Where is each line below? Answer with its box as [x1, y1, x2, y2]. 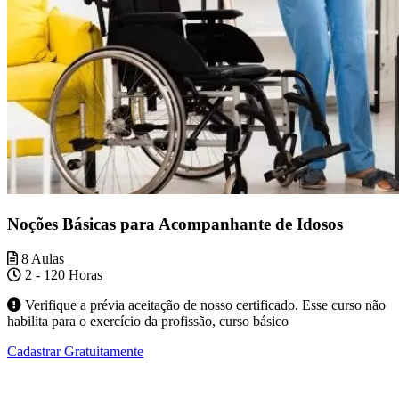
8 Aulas [18, 250, 64, 266]
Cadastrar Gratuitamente [7, 343, 143, 359]
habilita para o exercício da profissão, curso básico [7, 313, 289, 329]
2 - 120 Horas [21, 266, 102, 282]
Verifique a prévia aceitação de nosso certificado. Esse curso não [21, 297, 386, 313]
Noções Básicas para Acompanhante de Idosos [7, 214, 343, 233]
